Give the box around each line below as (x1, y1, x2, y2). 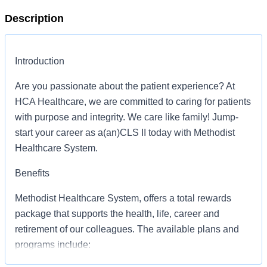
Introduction (15, 56, 64, 66)
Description (5, 13, 64, 24)
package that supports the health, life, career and (15, 209, 219, 219)
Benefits (15, 168, 49, 178)
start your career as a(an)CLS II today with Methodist (15, 128, 235, 138)
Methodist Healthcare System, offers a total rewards (15, 193, 231, 203)
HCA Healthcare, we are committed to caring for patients (15, 97, 251, 107)
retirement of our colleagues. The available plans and (15, 224, 239, 234)
